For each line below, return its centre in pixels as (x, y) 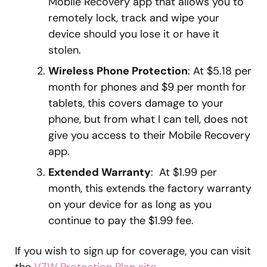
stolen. (65, 50)
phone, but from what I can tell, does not (148, 119)
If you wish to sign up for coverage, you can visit (133, 251)
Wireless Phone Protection (118, 71)
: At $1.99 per (184, 172)
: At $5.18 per (220, 71)
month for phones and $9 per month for (147, 87)
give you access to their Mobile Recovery (149, 135)
